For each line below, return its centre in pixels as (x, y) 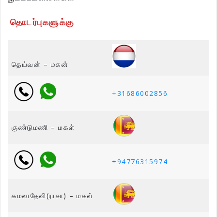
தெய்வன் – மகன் (40, 64)
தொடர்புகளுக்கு (42, 22)
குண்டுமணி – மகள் (43, 127)
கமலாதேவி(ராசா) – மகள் (53, 196)
